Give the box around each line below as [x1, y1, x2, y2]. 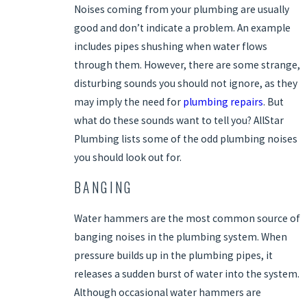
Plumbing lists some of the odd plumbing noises [73, 132, 297, 145]
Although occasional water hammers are [73, 285, 261, 299]
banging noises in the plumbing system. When [73, 230, 287, 243]
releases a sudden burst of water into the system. [73, 267, 299, 280]
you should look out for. [73, 150, 182, 164]
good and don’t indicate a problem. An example [73, 21, 291, 34]
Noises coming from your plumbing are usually [73, 2, 289, 16]
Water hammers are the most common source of [73, 211, 300, 225]
